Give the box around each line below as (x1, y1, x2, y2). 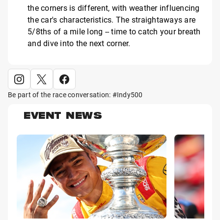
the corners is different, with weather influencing (27, 2, 200, 13)
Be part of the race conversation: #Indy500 (8, 89, 143, 99)
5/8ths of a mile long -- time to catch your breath (27, 26, 201, 36)
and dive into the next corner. (27, 37, 131, 48)
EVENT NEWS (24, 111, 102, 122)
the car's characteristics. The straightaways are (27, 14, 195, 25)
